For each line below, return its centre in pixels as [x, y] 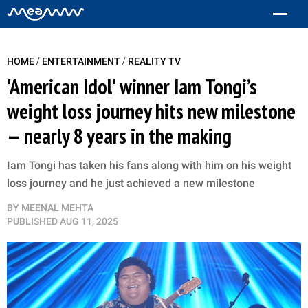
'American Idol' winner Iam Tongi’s [132, 86]
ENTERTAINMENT [82, 61]
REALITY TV [154, 61]
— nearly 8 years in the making [119, 136]
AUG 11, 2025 [89, 221]
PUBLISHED [32, 221]
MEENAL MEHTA [57, 208]
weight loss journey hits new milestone [151, 111]
